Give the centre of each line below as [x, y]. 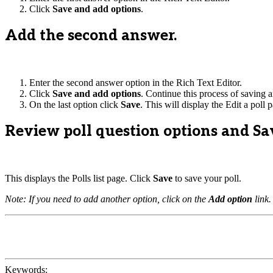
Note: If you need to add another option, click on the [107, 199]
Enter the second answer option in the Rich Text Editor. [136, 82]
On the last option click [75, 104]
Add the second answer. [91, 35]
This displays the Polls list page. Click [79, 178]
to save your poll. [207, 178]
